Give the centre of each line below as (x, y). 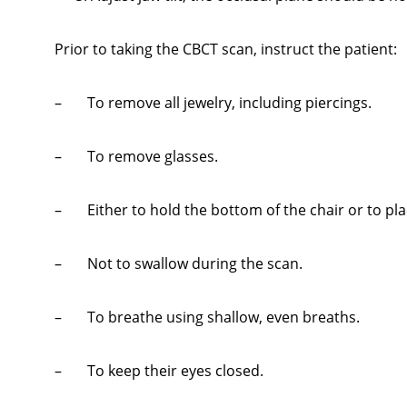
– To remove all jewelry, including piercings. (213, 103)
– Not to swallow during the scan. (179, 264)
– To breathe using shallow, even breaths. (207, 318)
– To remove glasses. (136, 157)
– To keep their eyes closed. (159, 371)
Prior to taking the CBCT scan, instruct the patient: (226, 50)
